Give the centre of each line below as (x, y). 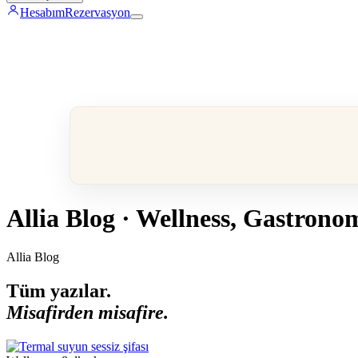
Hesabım (42, 12)
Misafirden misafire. (88, 313)
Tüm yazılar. (59, 291)
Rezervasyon (97, 12)
